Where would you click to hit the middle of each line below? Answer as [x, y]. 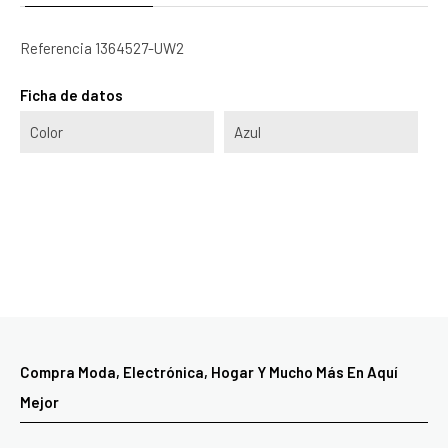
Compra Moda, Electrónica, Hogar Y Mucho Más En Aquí [209, 371]
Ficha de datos [71, 94]
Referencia [56, 47]
